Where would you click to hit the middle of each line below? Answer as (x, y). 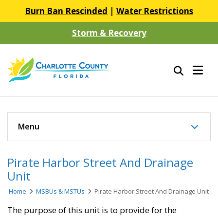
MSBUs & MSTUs (60, 191)
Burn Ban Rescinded (66, 11)
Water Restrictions (155, 11)
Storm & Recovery (109, 33)
